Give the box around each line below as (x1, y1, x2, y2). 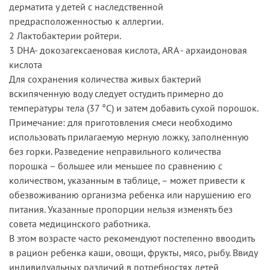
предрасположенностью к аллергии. (9, 14, 163, 27)
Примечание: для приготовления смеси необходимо (9, 116, 233, 128)
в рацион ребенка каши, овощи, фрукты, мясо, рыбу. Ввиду (9, 246, 257, 259)
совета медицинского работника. (9, 217, 150, 230)
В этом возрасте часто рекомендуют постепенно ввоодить (9, 231, 254, 244)
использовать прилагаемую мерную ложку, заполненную (9, 130, 249, 143)
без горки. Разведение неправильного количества (9, 145, 221, 157)
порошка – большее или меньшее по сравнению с (9, 159, 222, 172)
